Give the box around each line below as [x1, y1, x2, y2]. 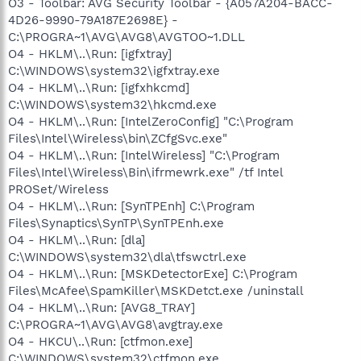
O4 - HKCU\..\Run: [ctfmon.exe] [8, 334, 193, 349]
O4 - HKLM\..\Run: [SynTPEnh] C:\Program [8, 198, 255, 214]
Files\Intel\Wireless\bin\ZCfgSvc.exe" [8, 131, 227, 146]
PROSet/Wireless [8, 181, 109, 197]
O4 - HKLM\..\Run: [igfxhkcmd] [8, 80, 189, 95]
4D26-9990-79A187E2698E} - [8, 12, 178, 27]
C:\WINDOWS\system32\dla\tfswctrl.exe [8, 249, 247, 264]
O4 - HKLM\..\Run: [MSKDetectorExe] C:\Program [8, 266, 297, 281]
